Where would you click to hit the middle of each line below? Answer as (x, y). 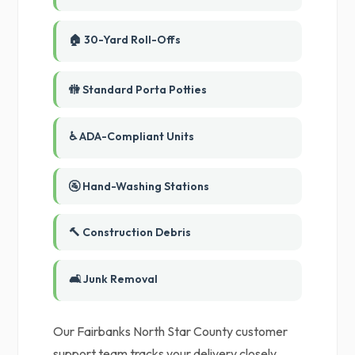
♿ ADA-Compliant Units (132, 136)
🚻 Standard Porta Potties (138, 90)
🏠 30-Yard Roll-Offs (125, 40)
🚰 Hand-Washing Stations (139, 186)
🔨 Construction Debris (130, 232)
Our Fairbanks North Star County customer (171, 331)
